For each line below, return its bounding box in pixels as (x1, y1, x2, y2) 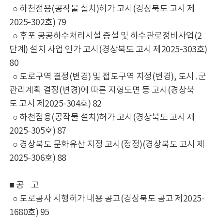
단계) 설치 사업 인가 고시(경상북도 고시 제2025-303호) (9, 45, 207, 55)
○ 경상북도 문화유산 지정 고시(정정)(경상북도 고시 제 (9, 139, 205, 150)
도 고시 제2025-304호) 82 (9, 99, 102, 109)
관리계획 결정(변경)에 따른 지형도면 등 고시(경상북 (9, 85, 195, 95)
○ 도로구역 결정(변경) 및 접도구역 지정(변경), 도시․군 (9, 72, 206, 82)
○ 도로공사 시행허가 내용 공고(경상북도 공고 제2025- (9, 194, 205, 204)
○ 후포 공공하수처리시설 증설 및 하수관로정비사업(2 (9, 31, 202, 41)
